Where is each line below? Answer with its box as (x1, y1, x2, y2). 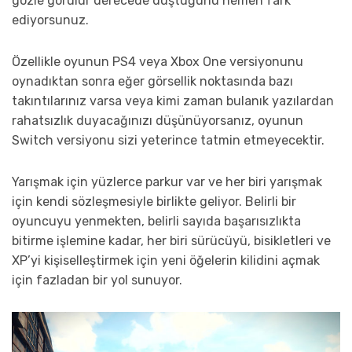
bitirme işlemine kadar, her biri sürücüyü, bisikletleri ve (12, 233, 331, 248)
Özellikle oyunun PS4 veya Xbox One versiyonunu (12, 53, 303, 69)
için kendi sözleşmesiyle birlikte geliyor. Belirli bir (12, 193, 296, 209)
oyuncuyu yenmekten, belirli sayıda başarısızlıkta (12, 213, 301, 229)
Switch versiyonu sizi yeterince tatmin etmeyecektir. (12, 132, 324, 148)
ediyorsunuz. (12, 12, 89, 27)
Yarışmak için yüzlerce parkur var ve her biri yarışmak (12, 174, 322, 189)
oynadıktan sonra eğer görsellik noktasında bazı (12, 73, 293, 89)
